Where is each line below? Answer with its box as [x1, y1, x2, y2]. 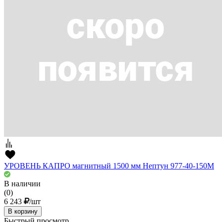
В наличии [4, 179, 41, 188]
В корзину [8, 208, 38, 216]
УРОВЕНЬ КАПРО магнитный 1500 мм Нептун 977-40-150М [4, 162, 214, 170]
